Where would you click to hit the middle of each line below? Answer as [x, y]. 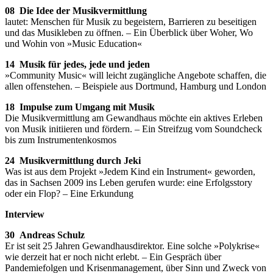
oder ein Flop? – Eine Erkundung [69, 194]
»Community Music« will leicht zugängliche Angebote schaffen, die [136, 76]
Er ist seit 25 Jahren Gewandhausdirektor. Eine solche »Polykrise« [132, 246]
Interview [25, 214]
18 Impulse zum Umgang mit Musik [80, 107]
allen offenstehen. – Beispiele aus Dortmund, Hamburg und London [136, 87]
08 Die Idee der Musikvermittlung [76, 11]
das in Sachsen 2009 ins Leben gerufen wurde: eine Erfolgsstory [129, 183]
